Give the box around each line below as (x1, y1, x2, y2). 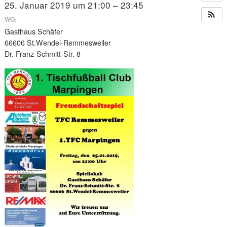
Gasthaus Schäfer (5, 26, 63, 36)
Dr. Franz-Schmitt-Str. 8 (5, 48, 81, 59)
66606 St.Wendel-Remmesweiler (5, 37, 111, 48)
